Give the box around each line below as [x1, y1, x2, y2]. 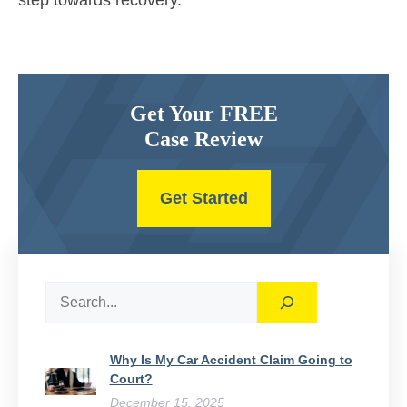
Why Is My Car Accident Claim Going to [109, 352, 352, 368]
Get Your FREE [129, 102, 278, 126]
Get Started [159, 189, 248, 208]
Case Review [144, 127, 263, 152]
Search [45, 283, 91, 300]
